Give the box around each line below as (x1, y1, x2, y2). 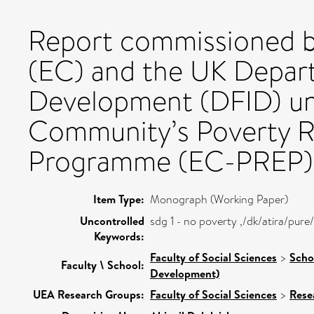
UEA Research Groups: (33, 286, 144, 302)
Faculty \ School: (61, 257, 144, 273)
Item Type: (93, 191, 144, 207)
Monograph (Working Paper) (150, 191, 288, 207)
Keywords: (94, 228, 144, 244)
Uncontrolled (80, 212, 144, 228)
